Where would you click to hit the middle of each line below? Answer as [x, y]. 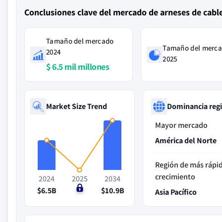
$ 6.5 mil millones [78, 67]
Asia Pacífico [176, 192]
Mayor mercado [182, 125]
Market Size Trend [77, 106]
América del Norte [186, 140]
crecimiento [175, 177]
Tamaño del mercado [80, 41]
